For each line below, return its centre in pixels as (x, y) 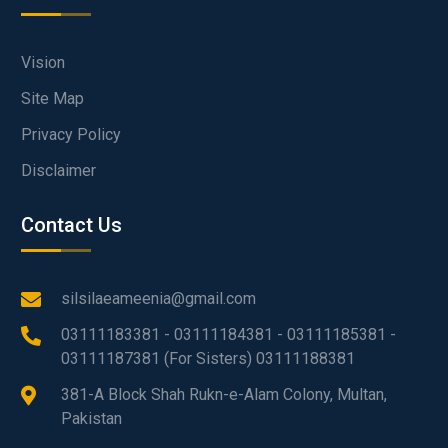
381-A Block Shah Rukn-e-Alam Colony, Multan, (223, 395)
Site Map (52, 99)
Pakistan (91, 419)
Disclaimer (58, 171)
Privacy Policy (70, 135)
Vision (42, 63)
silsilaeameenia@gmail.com (158, 299)
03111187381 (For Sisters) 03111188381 (207, 359)
